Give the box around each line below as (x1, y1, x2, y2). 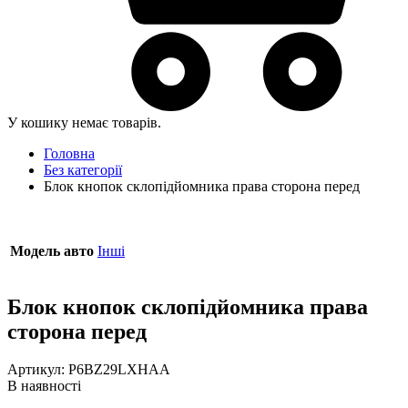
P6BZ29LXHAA (68, 362, 170, 378)
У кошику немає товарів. (7, 114, 161, 130)
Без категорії (44, 161, 122, 178)
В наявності (7, 378, 81, 394)
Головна (44, 145, 95, 161)
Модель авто (10, 242, 94, 259)
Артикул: (7, 362, 68, 378)
